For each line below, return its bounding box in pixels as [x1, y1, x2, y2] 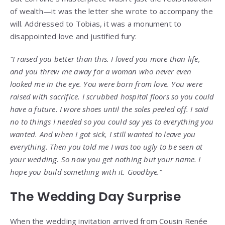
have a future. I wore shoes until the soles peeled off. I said [10, 104, 209, 115]
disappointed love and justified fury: [10, 31, 137, 42]
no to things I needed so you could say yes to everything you [10, 117, 214, 127]
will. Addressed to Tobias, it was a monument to [10, 19, 182, 29]
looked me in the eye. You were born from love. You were [10, 79, 203, 89]
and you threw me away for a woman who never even [10, 66, 192, 77]
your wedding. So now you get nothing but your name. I [10, 154, 201, 165]
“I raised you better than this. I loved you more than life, [10, 54, 200, 64]
